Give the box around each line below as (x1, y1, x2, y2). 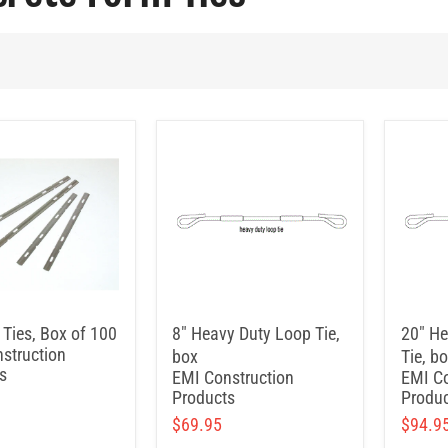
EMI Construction (172, 367, 294, 388)
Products (172, 387, 235, 408)
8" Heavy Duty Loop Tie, (172, 323, 340, 344)
